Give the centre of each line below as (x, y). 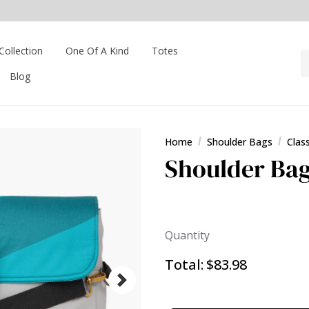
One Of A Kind (97, 51)
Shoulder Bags (240, 142)
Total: (184, 265)
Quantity (187, 236)
